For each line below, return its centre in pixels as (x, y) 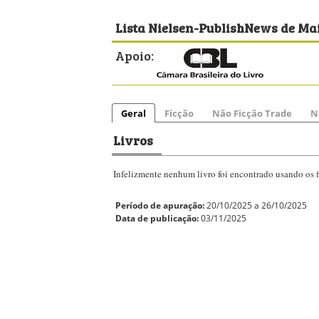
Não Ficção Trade (252, 113)
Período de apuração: (160, 205)
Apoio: (135, 55)
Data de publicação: (157, 218)
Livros (133, 140)
